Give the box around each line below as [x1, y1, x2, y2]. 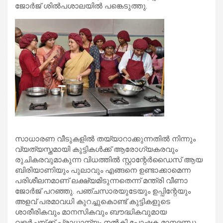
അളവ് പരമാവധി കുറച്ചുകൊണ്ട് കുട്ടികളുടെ [15, 197, 170, 206]
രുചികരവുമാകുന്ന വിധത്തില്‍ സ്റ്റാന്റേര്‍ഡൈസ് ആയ [15, 155, 203, 164]
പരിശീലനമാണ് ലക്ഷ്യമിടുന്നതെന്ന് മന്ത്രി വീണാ [15, 176, 188, 185]
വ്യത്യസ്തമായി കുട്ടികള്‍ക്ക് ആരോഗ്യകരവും [15, 144, 178, 154]
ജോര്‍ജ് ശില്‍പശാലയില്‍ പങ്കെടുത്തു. [15, 1, 147, 10]
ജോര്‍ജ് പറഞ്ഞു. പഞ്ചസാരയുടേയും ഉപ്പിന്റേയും [15, 186, 191, 196]
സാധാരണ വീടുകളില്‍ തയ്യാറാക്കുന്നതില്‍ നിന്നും [15, 134, 196, 143]
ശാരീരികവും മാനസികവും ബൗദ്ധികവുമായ [15, 207, 167, 217]
